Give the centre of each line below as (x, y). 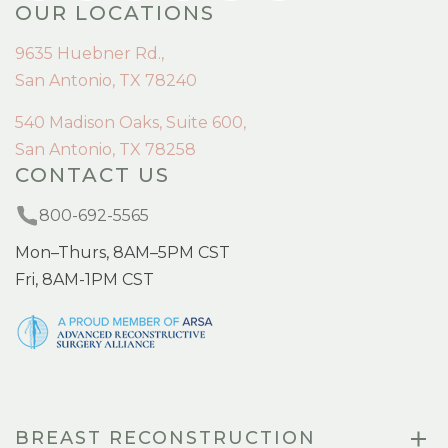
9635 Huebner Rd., (89, 54)
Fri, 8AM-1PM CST (84, 280)
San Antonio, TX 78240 (106, 81)
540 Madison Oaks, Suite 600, (130, 123)
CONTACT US (92, 175)
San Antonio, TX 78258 (105, 150)
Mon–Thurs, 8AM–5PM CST (122, 253)
